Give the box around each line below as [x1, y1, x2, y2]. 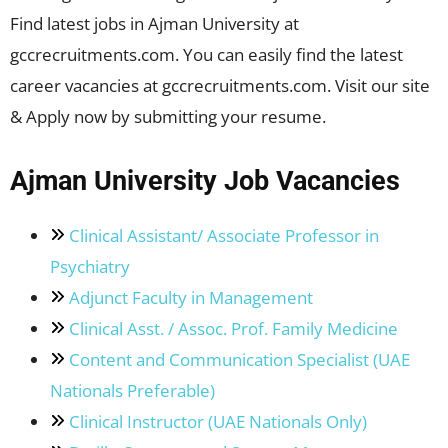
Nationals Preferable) [49, 379, 215, 403]
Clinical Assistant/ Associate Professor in [68, 224, 379, 248]
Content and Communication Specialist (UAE [68, 348, 410, 372]
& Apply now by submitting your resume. [10, 105, 326, 129]
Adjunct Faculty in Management [68, 286, 313, 310]
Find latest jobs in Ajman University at [10, 12, 299, 36]
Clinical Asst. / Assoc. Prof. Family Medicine [68, 317, 398, 341]
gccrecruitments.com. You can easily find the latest [10, 43, 403, 67]
